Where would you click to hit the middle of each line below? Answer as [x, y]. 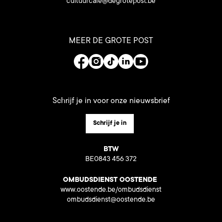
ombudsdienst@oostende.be [111, 200]
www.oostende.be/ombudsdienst [111, 191]
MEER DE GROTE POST [111, 41]
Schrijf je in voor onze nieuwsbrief [111, 101]
